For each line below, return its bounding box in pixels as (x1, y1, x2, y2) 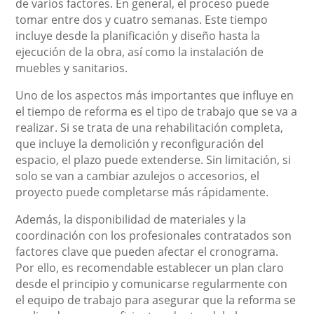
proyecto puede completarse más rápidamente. (15, 184, 269, 200)
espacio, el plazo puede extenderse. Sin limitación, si (15, 151, 292, 168)
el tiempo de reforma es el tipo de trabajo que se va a (15, 103, 298, 119)
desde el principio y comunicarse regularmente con (15, 275, 288, 292)
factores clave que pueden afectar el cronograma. (15, 243, 279, 259)
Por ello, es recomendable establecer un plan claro (15, 259, 285, 275)
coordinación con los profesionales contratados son (15, 227, 292, 243)
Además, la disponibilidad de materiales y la (15, 211, 247, 227)
